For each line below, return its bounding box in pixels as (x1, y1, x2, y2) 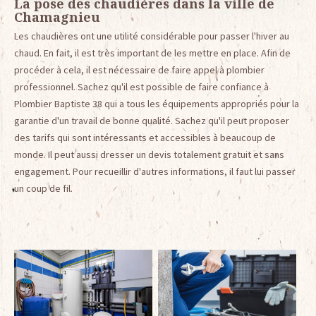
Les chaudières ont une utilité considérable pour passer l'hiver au (14, 29, 289, 42)
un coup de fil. (14, 181, 73, 195)
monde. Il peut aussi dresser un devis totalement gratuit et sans (14, 147, 284, 161)
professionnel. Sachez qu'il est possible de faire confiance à (14, 80, 269, 93)
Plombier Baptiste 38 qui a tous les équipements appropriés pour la (14, 97, 299, 110)
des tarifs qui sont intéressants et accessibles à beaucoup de (14, 130, 276, 144)
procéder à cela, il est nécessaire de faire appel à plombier (14, 63, 265, 76)
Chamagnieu (14, 8, 100, 25)
